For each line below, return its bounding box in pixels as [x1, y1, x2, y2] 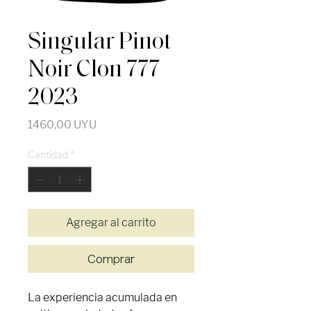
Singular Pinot [28, 31, 171, 56]
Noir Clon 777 [28, 58, 160, 83]
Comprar [87, 253, 135, 265]
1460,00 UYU [28, 118, 96, 132]
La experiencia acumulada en [28, 291, 177, 305]
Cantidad [28, 149, 68, 161]
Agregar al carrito [66, 216, 156, 230]
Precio [96, 117, 130, 131]
